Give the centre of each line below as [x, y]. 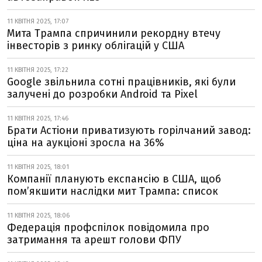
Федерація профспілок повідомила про [108, 227]
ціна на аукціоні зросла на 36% [86, 143]
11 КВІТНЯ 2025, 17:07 [38, 21]
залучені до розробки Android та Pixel [102, 94]
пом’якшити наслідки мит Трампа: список [113, 191]
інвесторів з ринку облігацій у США [96, 46]
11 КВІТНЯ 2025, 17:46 [38, 118]
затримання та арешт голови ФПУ [94, 240]
